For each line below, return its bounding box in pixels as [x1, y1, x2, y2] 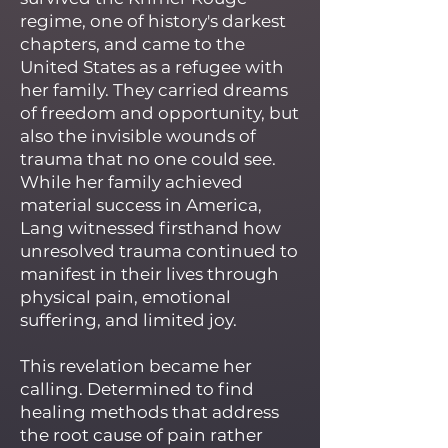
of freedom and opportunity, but [20, 103, 299, 123]
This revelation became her [20, 356, 252, 376]
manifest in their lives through [20, 264, 279, 284]
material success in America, [20, 195, 262, 215]
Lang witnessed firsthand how [20, 218, 281, 238]
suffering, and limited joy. [20, 310, 237, 330]
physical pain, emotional [20, 287, 231, 307]
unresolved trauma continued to [20, 241, 298, 261]
